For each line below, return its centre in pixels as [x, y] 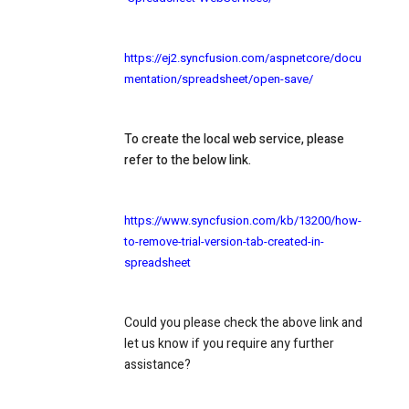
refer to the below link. [188, 160]
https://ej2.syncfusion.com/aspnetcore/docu [243, 58]
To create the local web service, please [234, 139]
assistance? [157, 364]
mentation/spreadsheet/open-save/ [219, 79]
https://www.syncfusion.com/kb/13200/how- [243, 220]
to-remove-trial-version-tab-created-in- [224, 241]
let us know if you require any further [229, 343]
